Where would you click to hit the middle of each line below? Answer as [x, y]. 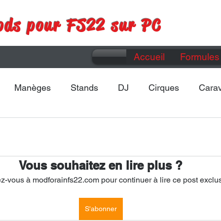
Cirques [164, 88]
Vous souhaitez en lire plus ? [101, 165]
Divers [66, 127]
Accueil [149, 56]
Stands [84, 88]
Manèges [33, 88]
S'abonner [101, 208]
